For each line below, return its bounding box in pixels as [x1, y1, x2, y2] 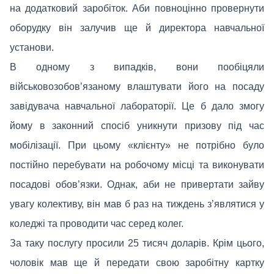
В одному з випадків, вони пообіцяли [10, 61, 264, 72]
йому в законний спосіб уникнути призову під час [10, 120, 264, 131]
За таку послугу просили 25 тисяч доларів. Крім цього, [10, 237, 264, 248]
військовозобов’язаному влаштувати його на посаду [10, 81, 264, 92]
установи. [10, 42, 54, 53]
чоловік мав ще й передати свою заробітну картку [10, 257, 264, 268]
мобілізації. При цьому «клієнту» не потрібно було [10, 139, 264, 150]
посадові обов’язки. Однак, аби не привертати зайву [10, 179, 264, 190]
